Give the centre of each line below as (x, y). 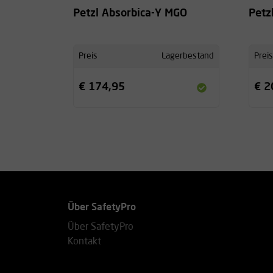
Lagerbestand (188, 56)
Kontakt (84, 242)
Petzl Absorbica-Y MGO (130, 13)
